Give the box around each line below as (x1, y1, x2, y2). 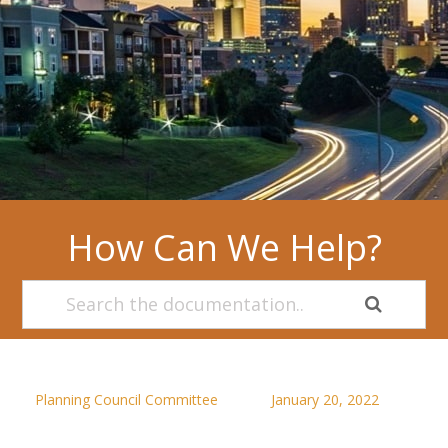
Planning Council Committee (35, 390, 218, 409)
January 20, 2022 (271, 390, 379, 409)
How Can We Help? (66, 223, 382, 272)
